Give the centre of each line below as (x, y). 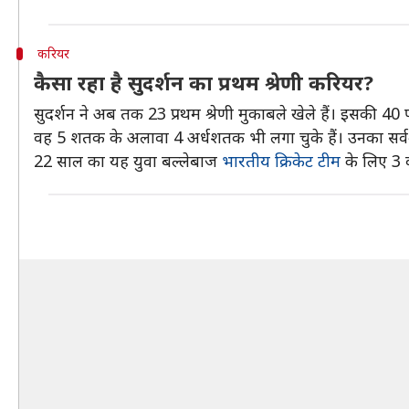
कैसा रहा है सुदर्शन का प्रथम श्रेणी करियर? (206, 82)
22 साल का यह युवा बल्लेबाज (128, 161)
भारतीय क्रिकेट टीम (281, 161)
